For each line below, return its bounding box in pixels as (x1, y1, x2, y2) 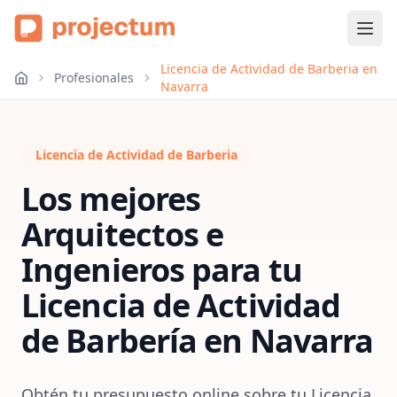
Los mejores (21, 177, 201, 221)
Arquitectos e (21, 213, 224, 256)
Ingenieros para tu (21, 248, 302, 292)
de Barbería (21, 319, 198, 362)
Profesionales (54, 69, 135, 86)
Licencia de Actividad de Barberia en (160, 60, 378, 77)
